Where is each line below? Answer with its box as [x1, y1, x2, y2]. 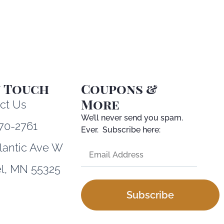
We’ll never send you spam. [81, 113, 185, 123]
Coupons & [81, 80, 158, 98]
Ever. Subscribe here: [81, 125, 161, 135]
